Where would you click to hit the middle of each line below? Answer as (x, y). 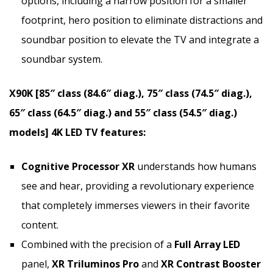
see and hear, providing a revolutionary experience (138, 186)
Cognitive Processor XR (78, 166)
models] (30, 132)
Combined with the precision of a (98, 244)
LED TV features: (104, 132)
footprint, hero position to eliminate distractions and (142, 20)
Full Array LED (207, 244)
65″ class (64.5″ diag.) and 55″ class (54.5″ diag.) (123, 112)
